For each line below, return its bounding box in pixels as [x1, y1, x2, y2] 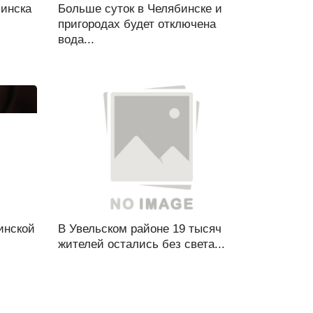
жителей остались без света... [57, 238, 225, 251]
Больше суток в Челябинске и [57, 2, 222, 15]
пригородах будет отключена [57, 17, 216, 31]
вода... [57, 33, 94, 46]
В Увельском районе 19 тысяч [57, 222, 221, 235]
